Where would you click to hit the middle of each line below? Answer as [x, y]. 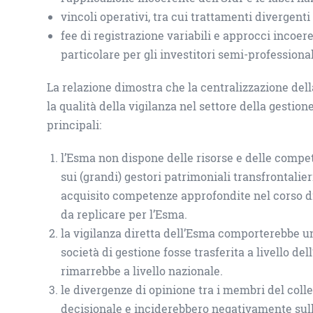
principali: [74, 125]
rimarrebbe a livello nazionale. [142, 271]
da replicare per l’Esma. [124, 214]
